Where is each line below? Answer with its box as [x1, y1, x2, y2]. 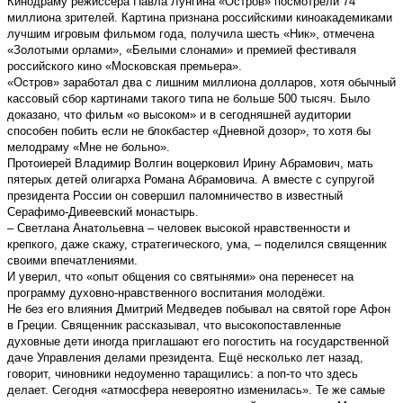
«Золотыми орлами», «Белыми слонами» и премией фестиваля [7, 42, 356, 57]
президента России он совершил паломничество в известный [7, 188, 343, 202]
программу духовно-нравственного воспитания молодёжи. [7, 285, 326, 300]
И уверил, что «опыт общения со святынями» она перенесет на [7, 269, 354, 283]
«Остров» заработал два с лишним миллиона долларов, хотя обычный [7, 75, 396, 89]
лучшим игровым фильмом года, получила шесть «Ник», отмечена [7, 26, 374, 40]
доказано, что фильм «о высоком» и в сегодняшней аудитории [7, 107, 351, 121]
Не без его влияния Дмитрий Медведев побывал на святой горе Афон [7, 301, 390, 316]
